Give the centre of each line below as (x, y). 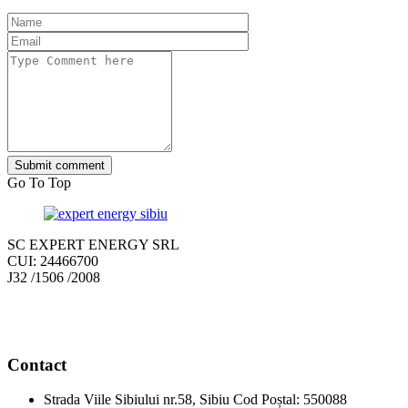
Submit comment (60, 166)
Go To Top (39, 183)
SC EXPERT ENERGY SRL (93, 245)
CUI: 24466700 (53, 261)
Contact (37, 364)
